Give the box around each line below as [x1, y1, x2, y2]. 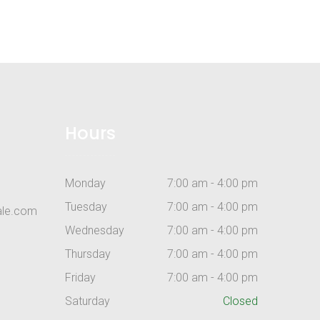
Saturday [65, 294, 110, 308]
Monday [65, 176, 106, 190]
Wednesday [65, 223, 124, 237]
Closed [223, 294, 258, 308]
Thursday [65, 246, 111, 261]
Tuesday [65, 199, 107, 214]
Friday [65, 270, 96, 284]
